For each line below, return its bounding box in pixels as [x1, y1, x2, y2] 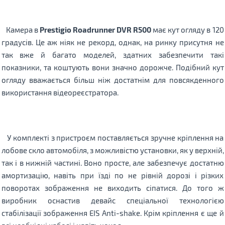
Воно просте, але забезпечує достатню [84, 158, 224, 167]
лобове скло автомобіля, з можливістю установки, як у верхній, [1, 145, 224, 155]
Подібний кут [175, 62, 224, 72]
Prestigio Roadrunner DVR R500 [39, 25, 152, 34]
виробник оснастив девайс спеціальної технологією [1, 195, 224, 205]
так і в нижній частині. [1, 158, 84, 167]
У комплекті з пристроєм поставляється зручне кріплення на [1, 133, 224, 142]
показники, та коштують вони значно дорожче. [1, 62, 176, 72]
